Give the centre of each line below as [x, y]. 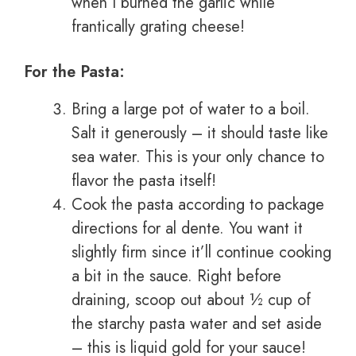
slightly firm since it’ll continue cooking [201, 253]
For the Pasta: [74, 72]
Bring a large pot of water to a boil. [191, 110]
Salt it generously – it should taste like [200, 133]
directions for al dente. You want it [187, 229]
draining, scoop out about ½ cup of [191, 300]
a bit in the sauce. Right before [176, 277]
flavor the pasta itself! [144, 181]
